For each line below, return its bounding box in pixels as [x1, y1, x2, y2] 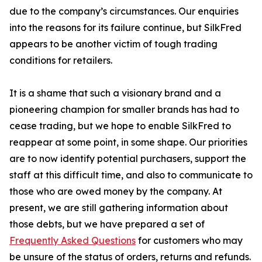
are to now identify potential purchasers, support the [9, 153, 246, 164]
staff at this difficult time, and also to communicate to [9, 169, 253, 181]
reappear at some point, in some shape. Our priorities [9, 136, 247, 148]
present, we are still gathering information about [9, 202, 228, 213]
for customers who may [136, 235, 243, 246]
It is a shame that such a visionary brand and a [9, 87, 221, 99]
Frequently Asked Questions [9, 235, 136, 246]
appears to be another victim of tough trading [9, 38, 218, 50]
